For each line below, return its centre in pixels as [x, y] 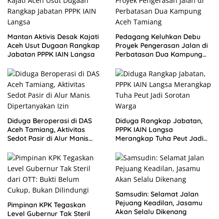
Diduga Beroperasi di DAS [50, 121]
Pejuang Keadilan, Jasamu [159, 203]
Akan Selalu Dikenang [151, 212]
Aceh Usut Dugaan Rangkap [54, 46]
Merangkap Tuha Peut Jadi [159, 139]
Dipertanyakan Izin [38, 147]
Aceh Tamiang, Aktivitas [46, 130]
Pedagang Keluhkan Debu [158, 37]
